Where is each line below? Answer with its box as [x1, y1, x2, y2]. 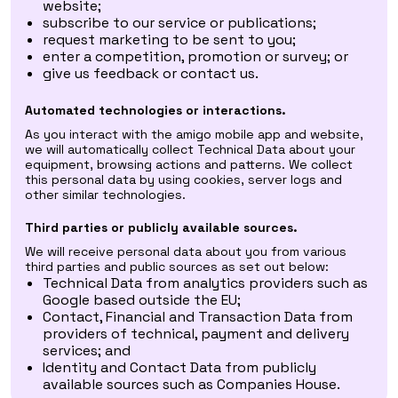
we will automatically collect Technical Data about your [25, 141, 355, 157]
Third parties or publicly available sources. [25, 219, 298, 235]
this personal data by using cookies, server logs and [25, 171, 342, 187]
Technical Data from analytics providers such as [43, 274, 368, 292]
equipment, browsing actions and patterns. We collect [25, 156, 353, 172]
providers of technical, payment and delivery [43, 324, 349, 343]
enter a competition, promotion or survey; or [43, 47, 348, 66]
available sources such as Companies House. [43, 375, 340, 394]
